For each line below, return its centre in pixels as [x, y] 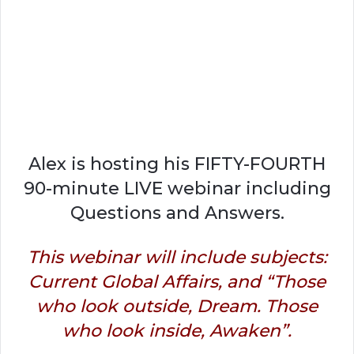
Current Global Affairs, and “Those [177, 281]
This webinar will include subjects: [177, 257]
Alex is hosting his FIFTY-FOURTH [177, 164]
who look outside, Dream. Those [177, 306]
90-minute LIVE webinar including [177, 188]
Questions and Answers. [177, 213]
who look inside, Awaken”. [177, 330]
